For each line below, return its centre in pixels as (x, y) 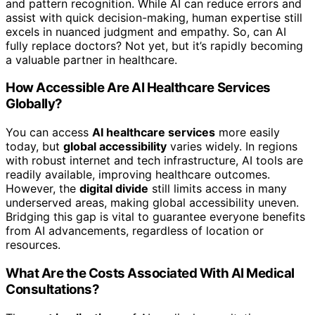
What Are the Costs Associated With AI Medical (150, 273)
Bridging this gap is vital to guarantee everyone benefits (155, 217)
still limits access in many (218, 189)
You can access (49, 133)
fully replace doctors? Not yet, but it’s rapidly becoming (154, 45)
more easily (247, 133)
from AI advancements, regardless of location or (135, 231)
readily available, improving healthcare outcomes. (138, 175)
